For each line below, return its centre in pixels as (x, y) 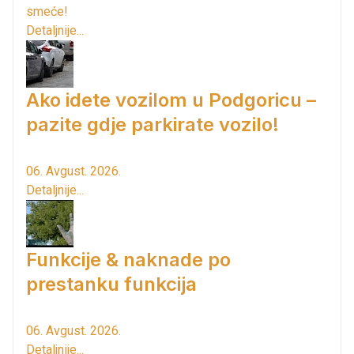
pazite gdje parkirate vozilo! (153, 124)
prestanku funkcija (111, 284)
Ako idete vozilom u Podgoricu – (171, 100)
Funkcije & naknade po (128, 259)
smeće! (47, 11)
